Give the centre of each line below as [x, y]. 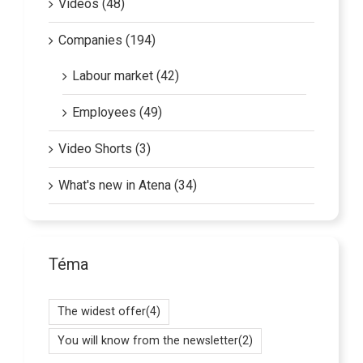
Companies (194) [107, 36]
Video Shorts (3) [105, 145]
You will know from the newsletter [148, 337]
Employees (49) [117, 109]
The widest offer [102, 308]
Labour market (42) [126, 72]
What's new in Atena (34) [128, 181]
